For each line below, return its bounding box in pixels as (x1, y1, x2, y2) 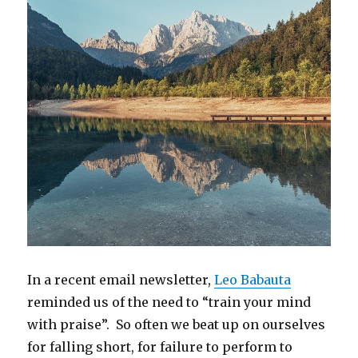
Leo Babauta (214, 271, 292, 288)
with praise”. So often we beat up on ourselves (27, 316, 326, 332)
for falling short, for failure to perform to (27, 338, 293, 355)
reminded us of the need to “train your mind (27, 293, 312, 310)
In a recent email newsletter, (27, 271, 215, 288)
